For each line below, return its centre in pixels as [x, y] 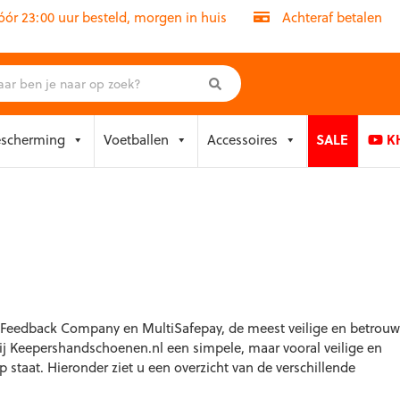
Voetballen [136, 139]
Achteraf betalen [330, 17]
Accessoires [242, 139]
